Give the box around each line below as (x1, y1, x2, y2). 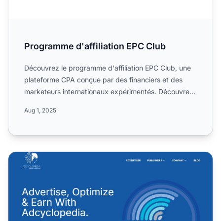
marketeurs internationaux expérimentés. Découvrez (24, 87, 193, 96)
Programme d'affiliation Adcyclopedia (8, 152, 148, 162)
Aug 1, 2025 (24, 106, 56, 114)
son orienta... (24, 99, 66, 108)
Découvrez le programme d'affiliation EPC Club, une (24, 63, 191, 72)
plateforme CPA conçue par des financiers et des (24, 75, 183, 84)
